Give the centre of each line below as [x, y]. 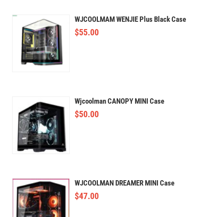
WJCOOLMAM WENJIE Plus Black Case [131, 19]
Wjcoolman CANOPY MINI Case [120, 101]
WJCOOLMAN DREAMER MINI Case [125, 183]
